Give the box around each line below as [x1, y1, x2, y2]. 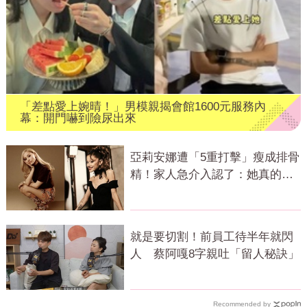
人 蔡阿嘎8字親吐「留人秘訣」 [130, 247, 299, 261]
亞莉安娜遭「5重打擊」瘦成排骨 [130, 151, 299, 164]
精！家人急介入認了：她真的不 [130, 168, 293, 182]
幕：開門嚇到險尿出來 [19, 111, 136, 125]
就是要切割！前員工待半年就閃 [130, 230, 293, 244]
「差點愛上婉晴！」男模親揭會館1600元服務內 [19, 99, 266, 113]
